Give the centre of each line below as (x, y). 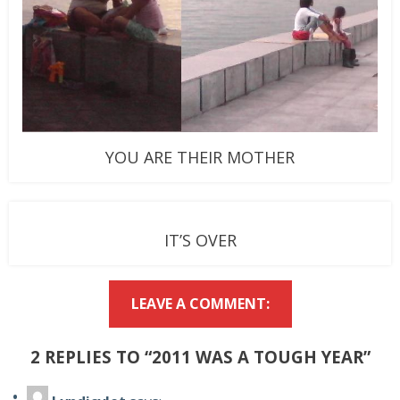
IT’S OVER (200, 241)
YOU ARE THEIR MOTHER (200, 157)
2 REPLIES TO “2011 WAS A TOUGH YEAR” (200, 357)
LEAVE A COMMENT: (200, 304)
